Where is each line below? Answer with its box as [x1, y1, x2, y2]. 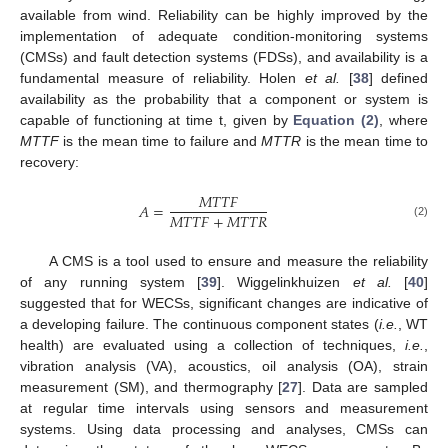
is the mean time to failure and [59, 133, 262, 150]
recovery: [20, 154, 79, 171]
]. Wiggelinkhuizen [217, 274, 353, 291]
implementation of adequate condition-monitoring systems [20, 28, 428, 45]
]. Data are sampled [298, 379, 429, 396]
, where [379, 112, 429, 129]
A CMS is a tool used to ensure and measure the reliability [48, 253, 428, 270]
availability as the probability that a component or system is [20, 91, 428, 108]
